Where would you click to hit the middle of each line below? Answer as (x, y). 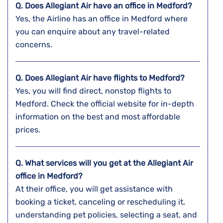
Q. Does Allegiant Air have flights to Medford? (100, 78)
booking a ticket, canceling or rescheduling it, (100, 202)
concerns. (35, 45)
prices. (29, 130)
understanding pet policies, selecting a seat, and (106, 215)
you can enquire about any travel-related (93, 32)
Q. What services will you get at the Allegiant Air (104, 163)
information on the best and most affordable (98, 117)
